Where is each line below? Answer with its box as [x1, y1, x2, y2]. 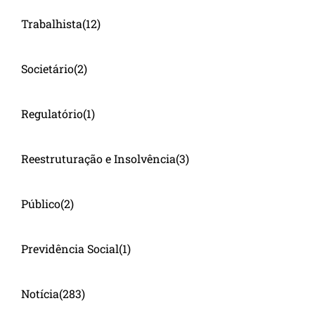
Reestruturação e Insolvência [21, 150, 176, 166]
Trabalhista [21, 15, 82, 31]
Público [21, 195, 60, 211]
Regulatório [21, 105, 83, 121]
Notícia [21, 285, 59, 301]
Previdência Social [21, 240, 119, 256]
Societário [21, 60, 74, 76]
